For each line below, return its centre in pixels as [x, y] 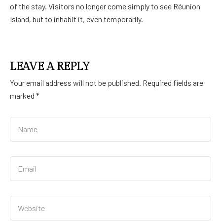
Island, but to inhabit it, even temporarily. [76, 19]
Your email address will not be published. [75, 82]
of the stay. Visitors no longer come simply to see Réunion [105, 6]
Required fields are [173, 82]
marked [23, 95]
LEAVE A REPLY [50, 66]
